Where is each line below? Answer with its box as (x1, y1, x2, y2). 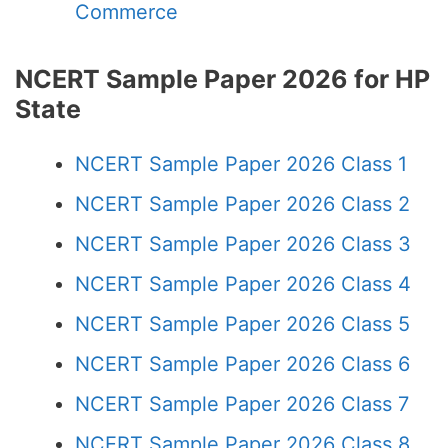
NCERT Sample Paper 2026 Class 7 (75, 392, 409, 416)
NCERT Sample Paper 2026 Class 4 (75, 272, 411, 296)
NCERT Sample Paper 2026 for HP (15, 64, 430, 94)
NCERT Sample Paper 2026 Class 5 (75, 312, 410, 336)
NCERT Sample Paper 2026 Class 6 (75, 352, 410, 376)
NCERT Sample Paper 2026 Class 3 (75, 232, 411, 256)
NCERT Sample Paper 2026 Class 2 (75, 192, 410, 216)
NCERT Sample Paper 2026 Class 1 (75, 152, 407, 176)
